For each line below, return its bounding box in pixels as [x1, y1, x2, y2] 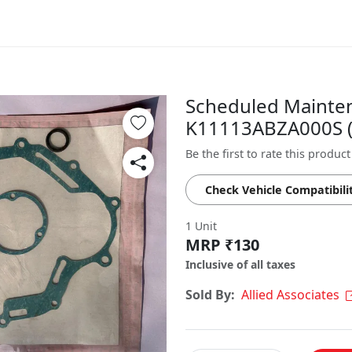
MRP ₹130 [185, 234, 259, 255]
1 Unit [185, 218, 217, 233]
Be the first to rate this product [185, 146, 350, 161]
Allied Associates [241, 286, 339, 303]
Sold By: [185, 286, 235, 303]
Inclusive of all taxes [185, 257, 295, 272]
